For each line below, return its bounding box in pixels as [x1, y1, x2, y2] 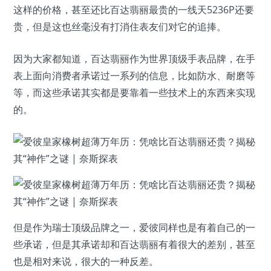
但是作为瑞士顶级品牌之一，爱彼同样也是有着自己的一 [13, 220, 255, 234]
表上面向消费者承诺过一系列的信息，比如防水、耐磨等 [13, 68, 255, 82]
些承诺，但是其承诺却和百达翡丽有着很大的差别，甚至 [13, 237, 255, 251]
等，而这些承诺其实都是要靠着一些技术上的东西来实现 [13, 85, 255, 99]
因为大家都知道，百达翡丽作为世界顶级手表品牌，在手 [13, 51, 255, 65]
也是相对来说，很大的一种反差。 [13, 254, 158, 268]
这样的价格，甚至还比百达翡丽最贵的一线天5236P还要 [13, 2, 254, 16]
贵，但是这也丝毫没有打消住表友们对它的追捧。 [13, 19, 226, 33]
